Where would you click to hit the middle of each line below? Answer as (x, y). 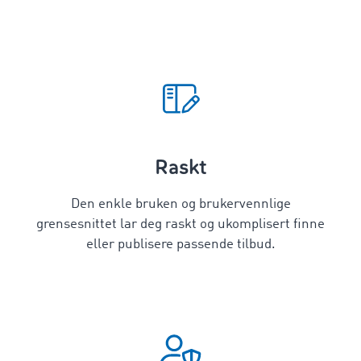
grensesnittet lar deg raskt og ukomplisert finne (180, 224)
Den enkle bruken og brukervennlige (180, 204)
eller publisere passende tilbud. (180, 245)
